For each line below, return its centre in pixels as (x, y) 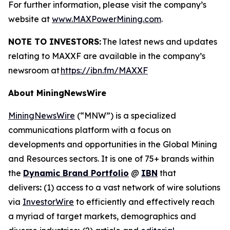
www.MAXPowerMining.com (107, 19)
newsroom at (34, 70)
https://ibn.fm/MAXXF (104, 70)
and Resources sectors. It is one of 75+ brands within (111, 159)
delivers (24, 187)
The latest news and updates (159, 42)
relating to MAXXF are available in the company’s (107, 56)
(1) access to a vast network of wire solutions (131, 187)
